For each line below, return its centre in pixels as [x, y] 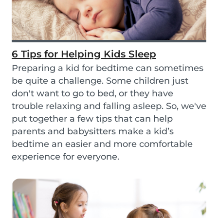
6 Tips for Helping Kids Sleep [84, 54]
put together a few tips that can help [92, 119]
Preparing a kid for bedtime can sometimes [108, 68]
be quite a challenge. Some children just [100, 81]
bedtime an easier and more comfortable [102, 144]
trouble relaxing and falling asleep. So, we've [109, 106]
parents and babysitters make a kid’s [93, 131]
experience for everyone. [65, 157]
